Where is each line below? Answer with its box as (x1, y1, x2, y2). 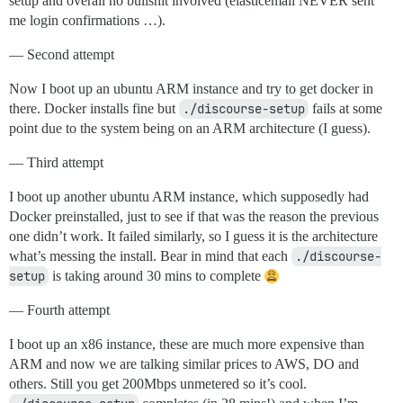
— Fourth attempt (9, 302, 110, 318)
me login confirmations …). (9, 13, 166, 29)
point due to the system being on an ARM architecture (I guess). (9, 121, 371, 137)
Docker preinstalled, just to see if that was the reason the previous (9, 209, 379, 225)
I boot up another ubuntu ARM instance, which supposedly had (9, 189, 369, 205)
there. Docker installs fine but (9, 101, 179, 117)
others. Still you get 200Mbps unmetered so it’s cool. (9, 376, 307, 392)
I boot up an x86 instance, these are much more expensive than (9, 336, 364, 353)
